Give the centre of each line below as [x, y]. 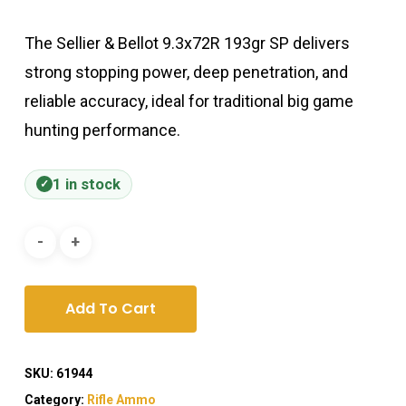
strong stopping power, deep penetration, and [186, 72]
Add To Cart [110, 308]
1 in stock [86, 184]
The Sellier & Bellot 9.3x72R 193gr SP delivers [187, 43]
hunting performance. [102, 130]
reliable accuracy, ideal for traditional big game [188, 101]
